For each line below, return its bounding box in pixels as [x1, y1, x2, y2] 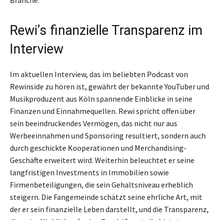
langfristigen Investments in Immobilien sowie [10, 167, 169, 178]
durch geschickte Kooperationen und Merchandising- [10, 143, 187, 153]
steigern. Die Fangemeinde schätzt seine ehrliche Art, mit [10, 192, 202, 202]
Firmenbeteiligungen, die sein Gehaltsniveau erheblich [10, 180, 193, 190]
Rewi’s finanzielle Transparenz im [10, 23, 202, 39]
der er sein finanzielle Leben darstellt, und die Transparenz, [10, 204, 209, 215]
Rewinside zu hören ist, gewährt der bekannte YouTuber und [10, 82, 209, 92]
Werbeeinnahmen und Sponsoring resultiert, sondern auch [10, 131, 206, 141]
